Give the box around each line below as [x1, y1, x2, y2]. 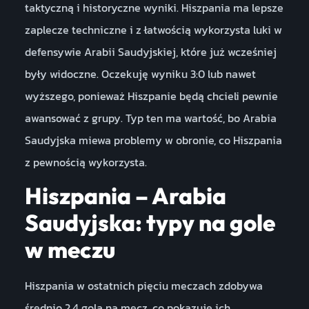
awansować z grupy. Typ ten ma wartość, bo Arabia [24, 109, 277, 126]
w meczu [24, 235, 115, 265]
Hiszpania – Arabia [24, 181, 226, 211]
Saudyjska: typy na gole [24, 208, 275, 238]
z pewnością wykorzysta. [24, 153, 147, 170]
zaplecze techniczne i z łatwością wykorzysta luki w [24, 21, 282, 38]
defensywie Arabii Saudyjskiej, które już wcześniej [24, 43, 277, 60]
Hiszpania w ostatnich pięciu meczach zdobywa [24, 277, 263, 295]
